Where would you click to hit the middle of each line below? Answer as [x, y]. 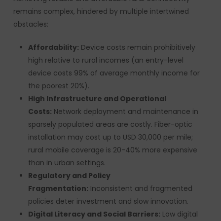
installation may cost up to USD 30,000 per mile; [110, 137]
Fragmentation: [58, 188]
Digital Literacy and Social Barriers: [94, 214]
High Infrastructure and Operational [97, 99]
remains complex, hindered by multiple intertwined [101, 11]
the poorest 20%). [58, 86]
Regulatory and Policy [69, 176]
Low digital [179, 214]
